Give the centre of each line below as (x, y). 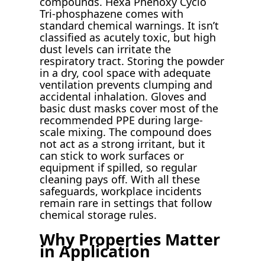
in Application (95, 251)
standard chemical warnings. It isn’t (130, 25)
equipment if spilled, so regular (119, 167)
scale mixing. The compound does (126, 132)
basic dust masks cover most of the (129, 108)
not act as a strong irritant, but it (123, 143)
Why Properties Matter (130, 240)
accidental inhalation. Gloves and (123, 96)
